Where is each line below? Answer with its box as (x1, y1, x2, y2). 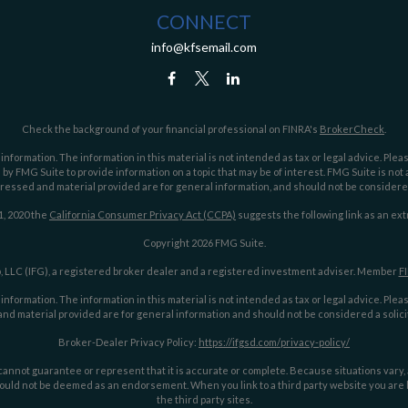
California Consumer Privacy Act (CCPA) (49, 209, 236, 220)
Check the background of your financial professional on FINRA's (22, 123, 320, 135)
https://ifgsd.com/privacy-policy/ (199, 336, 350, 348)
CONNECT (157, 10, 251, 33)
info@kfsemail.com (151, 39, 257, 55)
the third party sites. (156, 393, 252, 405)
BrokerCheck (320, 123, 384, 135)
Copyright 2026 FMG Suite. (142, 237, 266, 249)
